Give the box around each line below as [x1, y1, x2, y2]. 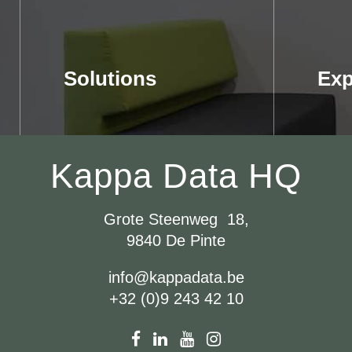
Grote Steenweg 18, [103, 211, 249, 228]
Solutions [64, 67, 157, 90]
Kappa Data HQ [50, 156, 302, 195]
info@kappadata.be [108, 269, 244, 286]
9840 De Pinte [126, 232, 225, 249]
